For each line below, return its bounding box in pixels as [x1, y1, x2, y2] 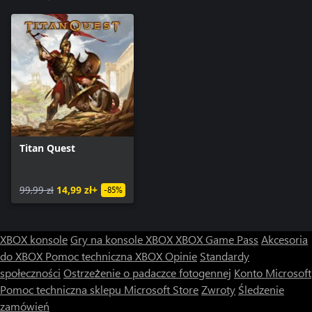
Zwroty [201, 282, 235, 297]
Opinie [165, 249, 197, 264]
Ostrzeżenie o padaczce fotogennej [63, 265, 231, 281]
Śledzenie [238, 282, 284, 297]
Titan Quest [19, 141, 75, 155]
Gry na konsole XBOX [70, 232, 175, 247]
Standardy [200, 249, 249, 264]
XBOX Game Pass [175, 232, 258, 247]
